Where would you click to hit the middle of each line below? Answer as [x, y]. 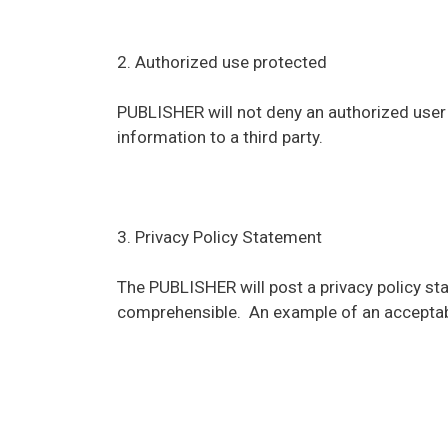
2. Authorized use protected [222, 61]
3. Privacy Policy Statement [219, 236]
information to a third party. [220, 136]
